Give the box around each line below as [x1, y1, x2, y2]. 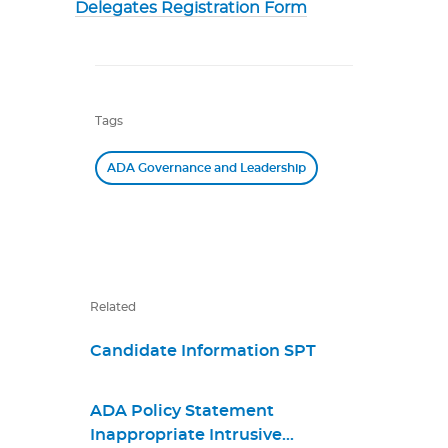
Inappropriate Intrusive [90, 427, 282, 443]
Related [90, 301, 136, 313]
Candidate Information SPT [90, 343, 316, 359]
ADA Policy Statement [90, 403, 274, 419]
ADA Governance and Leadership [107, 162, 306, 174]
